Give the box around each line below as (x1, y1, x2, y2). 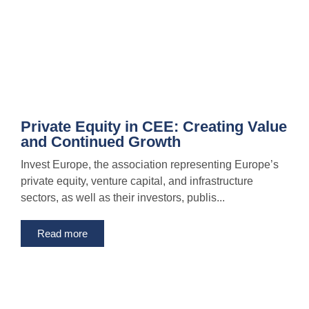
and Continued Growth (21, 133, 181, 151)
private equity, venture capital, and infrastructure (21, 175, 253, 188)
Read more (37, 228, 88, 240)
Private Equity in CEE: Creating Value (21, 118, 287, 136)
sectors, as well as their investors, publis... (21, 192, 225, 204)
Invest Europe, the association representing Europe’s (21, 159, 279, 171)
